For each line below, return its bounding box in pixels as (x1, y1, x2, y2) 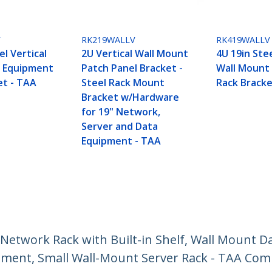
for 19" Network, (81, 105, 161, 119)
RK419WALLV (216, 34, 271, 46)
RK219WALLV (81, 34, 136, 46)
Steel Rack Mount (81, 76, 165, 90)
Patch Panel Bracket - (81, 61, 183, 75)
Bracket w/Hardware (81, 90, 180, 104)
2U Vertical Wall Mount (81, 47, 189, 61)
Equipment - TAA (81, 134, 161, 148)
